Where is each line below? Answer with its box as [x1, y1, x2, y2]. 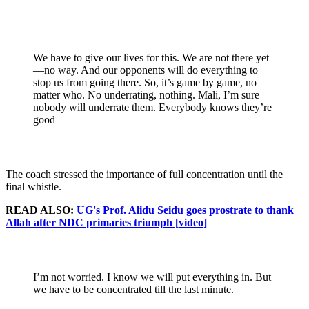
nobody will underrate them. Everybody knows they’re [33, 101, 272, 113]
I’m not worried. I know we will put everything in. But [33, 270, 271, 283]
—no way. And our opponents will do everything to [33, 63, 258, 76]
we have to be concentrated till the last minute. [33, 283, 234, 295]
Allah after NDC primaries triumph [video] [6, 216, 207, 228]
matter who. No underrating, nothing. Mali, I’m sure [33, 88, 259, 101]
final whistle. [6, 180, 61, 192]
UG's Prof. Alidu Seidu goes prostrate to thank [74, 203, 294, 216]
